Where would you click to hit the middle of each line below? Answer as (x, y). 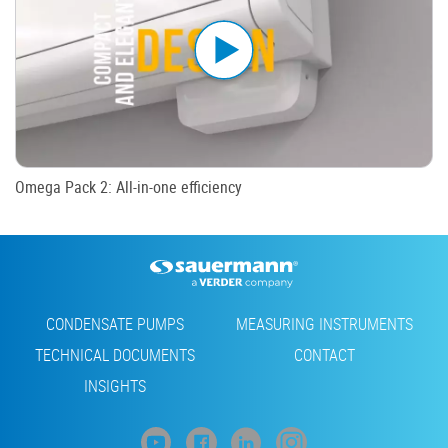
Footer (48, 326)
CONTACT (324, 355)
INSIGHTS (115, 386)
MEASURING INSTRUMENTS (324, 324)
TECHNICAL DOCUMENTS (115, 355)
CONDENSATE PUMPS (115, 324)
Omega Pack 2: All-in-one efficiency (128, 186)
